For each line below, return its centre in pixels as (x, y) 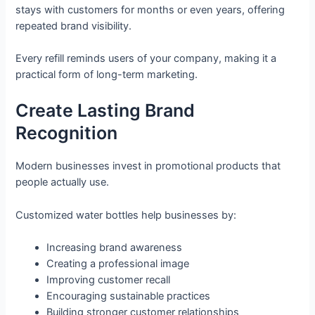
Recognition (67, 133)
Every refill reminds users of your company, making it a (146, 58)
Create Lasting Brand (105, 111)
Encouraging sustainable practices (129, 296)
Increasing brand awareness (115, 247)
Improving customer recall (109, 279)
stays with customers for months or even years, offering (150, 9)
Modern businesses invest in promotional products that (148, 166)
